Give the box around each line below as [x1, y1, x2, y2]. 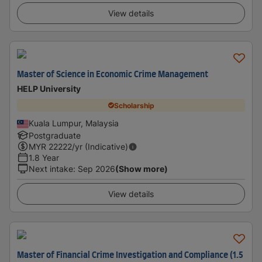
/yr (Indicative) [72, 142, 128, 151]
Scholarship [113, 101, 154, 110]
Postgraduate [29, 130, 81, 140]
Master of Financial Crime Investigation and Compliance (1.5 [17, 251, 243, 260]
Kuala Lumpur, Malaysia [29, 118, 119, 128]
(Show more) [115, 164, 168, 174]
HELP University [17, 84, 81, 94]
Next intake [29, 164, 73, 174]
